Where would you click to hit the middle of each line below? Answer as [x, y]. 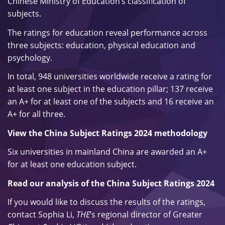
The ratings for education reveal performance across [107, 32]
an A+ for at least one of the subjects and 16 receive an [111, 101]
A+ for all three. [36, 114]
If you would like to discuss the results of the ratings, [106, 202]
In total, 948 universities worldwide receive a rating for [110, 76]
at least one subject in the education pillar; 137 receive [110, 89]
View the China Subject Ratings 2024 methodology [107, 133]
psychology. [30, 58]
